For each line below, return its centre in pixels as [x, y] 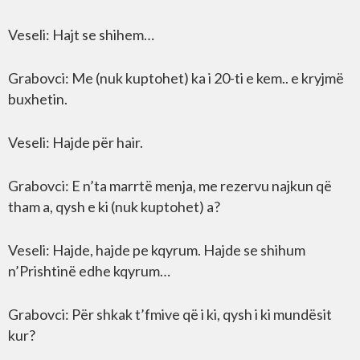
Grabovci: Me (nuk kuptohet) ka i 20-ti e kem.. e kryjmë [176, 78]
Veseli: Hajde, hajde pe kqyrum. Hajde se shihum [157, 250]
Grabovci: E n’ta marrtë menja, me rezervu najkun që [170, 186]
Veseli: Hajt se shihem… [81, 35]
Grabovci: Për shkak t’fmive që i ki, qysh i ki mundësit [170, 314]
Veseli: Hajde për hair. [76, 142]
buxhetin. [38, 99]
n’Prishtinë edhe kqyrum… [89, 271]
